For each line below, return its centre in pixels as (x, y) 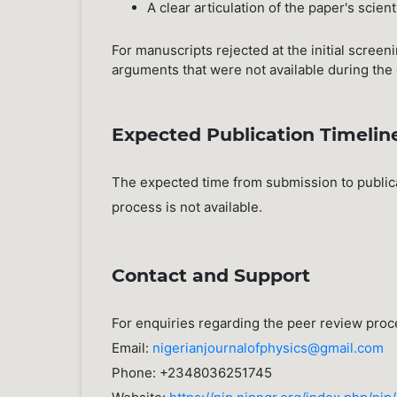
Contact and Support (211, 275)
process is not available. (187, 207)
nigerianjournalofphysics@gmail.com (269, 347)
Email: (132, 347)
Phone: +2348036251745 (192, 372)
